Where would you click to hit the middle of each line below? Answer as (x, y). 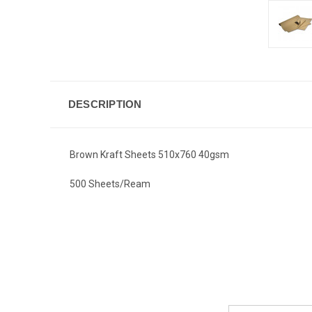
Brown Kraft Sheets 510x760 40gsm (149, 154)
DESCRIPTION (105, 104)
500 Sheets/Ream (110, 184)
